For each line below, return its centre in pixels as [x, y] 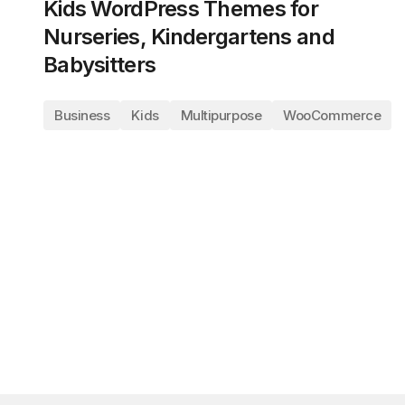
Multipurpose [221, 115]
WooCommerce [332, 115]
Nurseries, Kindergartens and [189, 37]
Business [82, 115]
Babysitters [100, 65]
